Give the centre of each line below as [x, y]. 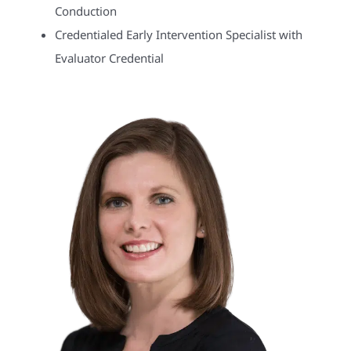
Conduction [85, 11]
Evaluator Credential [109, 58]
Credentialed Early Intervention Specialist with [178, 35]
